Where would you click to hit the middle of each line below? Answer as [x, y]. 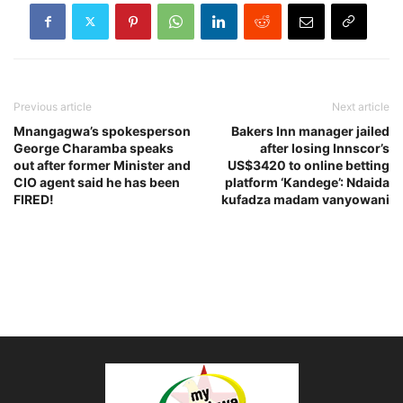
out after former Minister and [102, 165]
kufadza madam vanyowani [305, 199]
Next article [361, 106]
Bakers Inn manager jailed [310, 130]
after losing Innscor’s [325, 148]
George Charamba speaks [94, 148]
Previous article [53, 106]
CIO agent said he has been [97, 182]
